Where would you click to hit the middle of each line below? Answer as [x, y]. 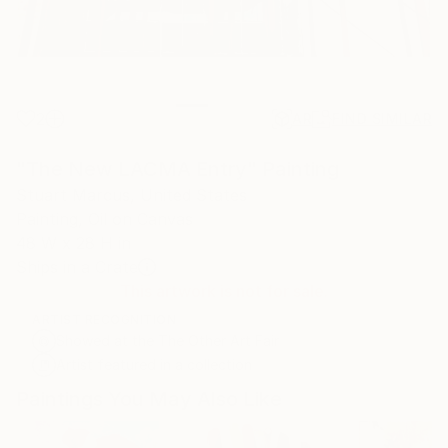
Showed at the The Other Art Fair [167, 340]
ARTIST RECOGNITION [104, 319]
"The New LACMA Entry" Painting [177, 168]
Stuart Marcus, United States [131, 194]
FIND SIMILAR [382, 118]
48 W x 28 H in [73, 242]
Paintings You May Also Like [149, 398]
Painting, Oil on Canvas [104, 218]
